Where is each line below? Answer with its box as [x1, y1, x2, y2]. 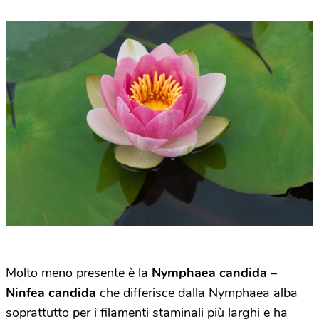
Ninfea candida [6, 284, 96, 302]
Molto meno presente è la [6, 264, 152, 282]
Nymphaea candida [152, 264, 267, 282]
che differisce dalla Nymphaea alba [96, 284, 298, 302]
